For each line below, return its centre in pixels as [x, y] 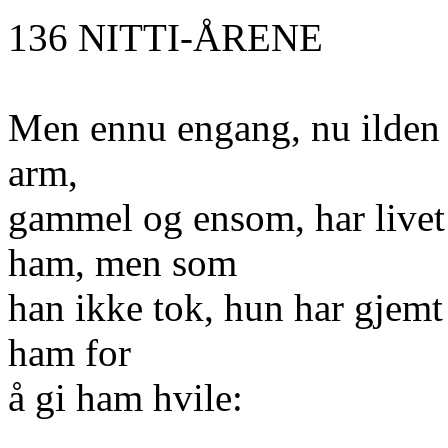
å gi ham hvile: [125, 397]
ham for [69, 352]
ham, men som [122, 262]
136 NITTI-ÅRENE [165, 37]
